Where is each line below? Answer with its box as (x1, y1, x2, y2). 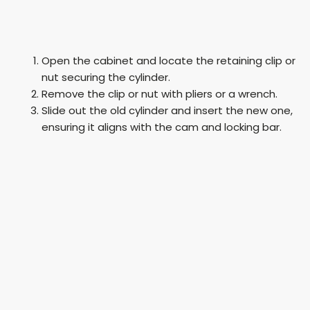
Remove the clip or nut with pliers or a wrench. (42, 86, 277, 101)
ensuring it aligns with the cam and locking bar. (42, 119, 282, 134)
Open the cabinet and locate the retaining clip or (42, 53, 295, 68)
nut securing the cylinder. (42, 69, 170, 84)
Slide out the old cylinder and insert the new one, (42, 102, 293, 118)
